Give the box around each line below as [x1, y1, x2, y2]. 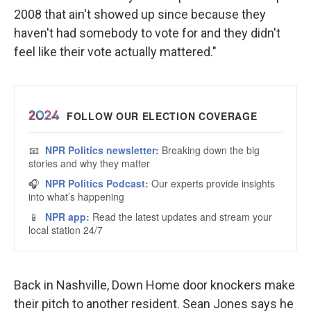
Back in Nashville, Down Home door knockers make [14, 278, 295, 292]
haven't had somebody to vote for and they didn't [14, 26, 280, 40]
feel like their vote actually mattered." [14, 44, 217, 59]
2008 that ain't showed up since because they [14, 7, 266, 22]
